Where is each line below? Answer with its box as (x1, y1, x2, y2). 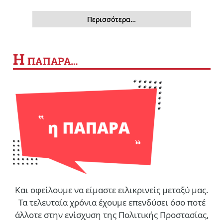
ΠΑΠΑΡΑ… (24, 54, 78, 68)
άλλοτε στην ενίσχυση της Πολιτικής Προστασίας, (14, 209, 209, 221)
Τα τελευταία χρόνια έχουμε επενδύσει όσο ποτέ (18, 197, 206, 209)
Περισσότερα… (87, 14, 136, 24)
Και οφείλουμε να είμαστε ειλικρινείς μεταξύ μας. (15, 184, 209, 196)
